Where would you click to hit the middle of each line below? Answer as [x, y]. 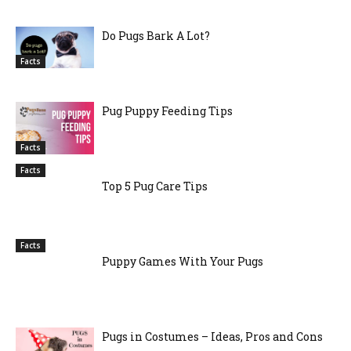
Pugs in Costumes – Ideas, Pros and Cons [212, 337]
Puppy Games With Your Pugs [183, 262]
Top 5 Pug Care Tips [155, 186]
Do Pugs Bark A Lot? [156, 36]
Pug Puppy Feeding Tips [167, 111]
